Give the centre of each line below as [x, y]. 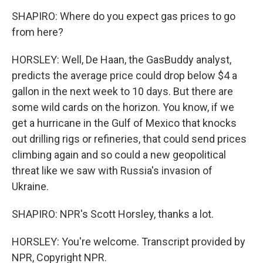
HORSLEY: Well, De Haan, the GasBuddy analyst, [122, 60]
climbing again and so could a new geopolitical [119, 155]
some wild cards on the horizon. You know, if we [123, 107]
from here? [38, 32]
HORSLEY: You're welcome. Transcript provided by [129, 242]
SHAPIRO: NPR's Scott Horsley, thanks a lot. [113, 214]
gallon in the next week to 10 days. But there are [122, 91]
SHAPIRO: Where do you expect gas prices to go [124, 16]
